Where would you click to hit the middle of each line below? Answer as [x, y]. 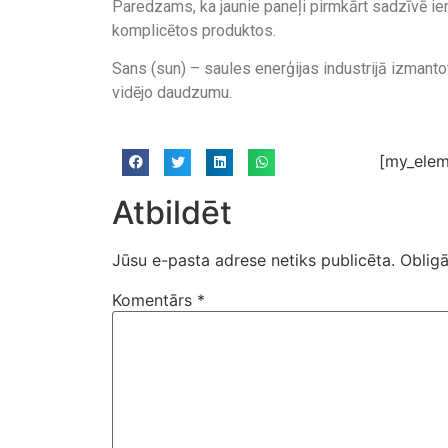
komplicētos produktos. [194, 30]
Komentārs [154, 300]
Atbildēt [172, 213]
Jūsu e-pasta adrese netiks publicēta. [253, 260]
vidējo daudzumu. [172, 92]
